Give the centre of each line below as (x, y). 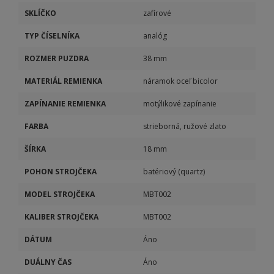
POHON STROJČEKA (61, 172)
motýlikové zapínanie (180, 104)
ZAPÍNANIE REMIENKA (65, 104)
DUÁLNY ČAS (48, 262)
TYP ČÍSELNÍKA (52, 36)
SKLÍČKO (40, 13)
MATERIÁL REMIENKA (63, 81)
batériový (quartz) (174, 172)
